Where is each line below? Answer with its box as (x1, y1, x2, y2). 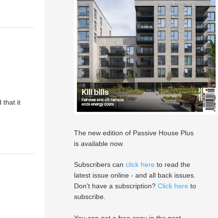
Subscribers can (74, 161, 126, 168)
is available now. (74, 140, 124, 147)
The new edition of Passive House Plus (74, 129, 194, 137)
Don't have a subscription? (74, 182, 158, 190)
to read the (155, 161, 190, 168)
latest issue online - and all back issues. (74, 171, 196, 179)
